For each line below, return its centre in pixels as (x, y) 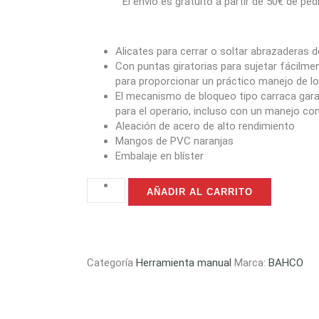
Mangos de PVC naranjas (174, 141)
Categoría (110, 263)
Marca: (251, 263)
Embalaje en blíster (159, 156)
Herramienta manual (184, 263)
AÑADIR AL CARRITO (200, 192)
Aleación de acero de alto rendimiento (205, 126)
